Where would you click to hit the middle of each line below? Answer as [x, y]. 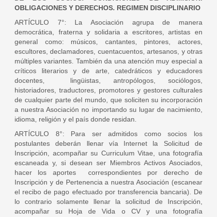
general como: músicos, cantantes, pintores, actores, [108, 42]
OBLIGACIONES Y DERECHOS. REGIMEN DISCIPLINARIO [108, 8]
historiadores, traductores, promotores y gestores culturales [108, 90]
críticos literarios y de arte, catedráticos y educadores [108, 71]
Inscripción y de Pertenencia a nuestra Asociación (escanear [108, 182]
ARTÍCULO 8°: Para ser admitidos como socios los [108, 134]
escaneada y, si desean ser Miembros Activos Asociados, [108, 163]
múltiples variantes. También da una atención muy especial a [108, 61]
